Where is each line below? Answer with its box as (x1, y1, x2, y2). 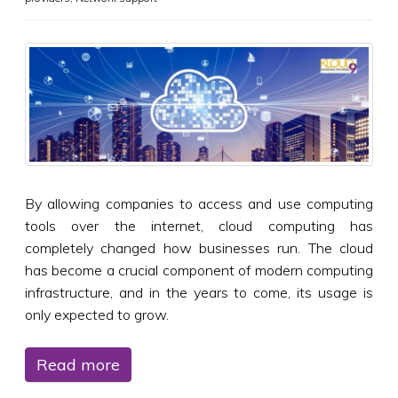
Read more (36, 354, 120, 375)
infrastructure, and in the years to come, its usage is (25, 283, 373, 301)
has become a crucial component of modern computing (25, 260, 373, 279)
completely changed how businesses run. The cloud (25, 238, 373, 257)
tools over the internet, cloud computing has (25, 216, 373, 235)
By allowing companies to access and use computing (25, 194, 373, 212)
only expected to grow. (25, 305, 169, 323)
